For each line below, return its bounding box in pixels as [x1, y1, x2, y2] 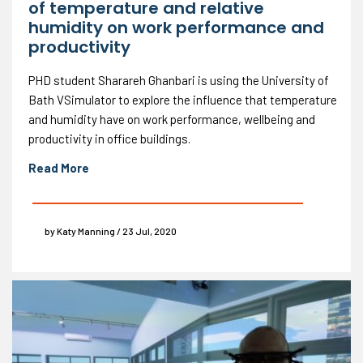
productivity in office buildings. [28, 131, 190, 147]
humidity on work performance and [28, 16, 324, 40]
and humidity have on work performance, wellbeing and [28, 112, 315, 127]
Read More [28, 160, 89, 176]
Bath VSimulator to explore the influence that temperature [28, 92, 337, 108]
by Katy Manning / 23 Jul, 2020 [45, 225, 177, 237]
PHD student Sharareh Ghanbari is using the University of [28, 73, 329, 88]
